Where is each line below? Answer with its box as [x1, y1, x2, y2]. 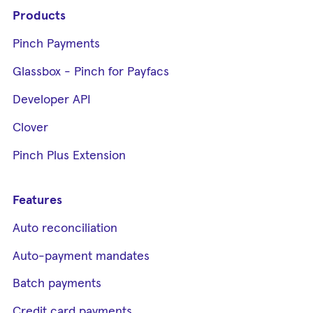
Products [13, 9, 66, 22]
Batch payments [13, 277, 101, 291]
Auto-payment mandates [13, 249, 150, 263]
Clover [13, 121, 48, 134]
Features [13, 194, 62, 207]
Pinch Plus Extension [13, 149, 126, 162]
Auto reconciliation [13, 221, 117, 235]
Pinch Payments [13, 37, 100, 50]
